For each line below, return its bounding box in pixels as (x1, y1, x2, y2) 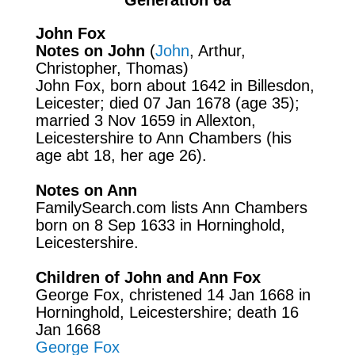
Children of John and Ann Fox (35, 268, 261, 286)
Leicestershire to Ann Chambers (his (35, 128, 292, 147)
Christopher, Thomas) (35, 59, 189, 77)
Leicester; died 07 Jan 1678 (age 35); (35, 94, 300, 112)
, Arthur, (189, 41, 246, 59)
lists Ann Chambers (170, 198, 307, 216)
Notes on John (35, 41, 145, 59)
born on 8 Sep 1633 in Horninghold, (35, 216, 285, 234)
